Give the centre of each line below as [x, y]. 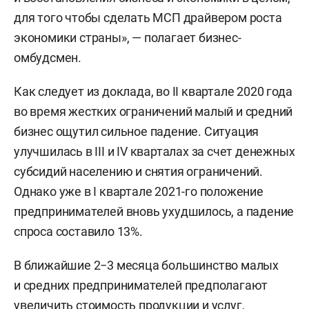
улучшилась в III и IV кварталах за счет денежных [154, 151]
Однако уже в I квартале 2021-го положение [139, 191]
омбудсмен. [48, 57]
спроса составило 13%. [78, 231]
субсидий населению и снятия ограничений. [138, 171]
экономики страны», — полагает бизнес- [128, 37]
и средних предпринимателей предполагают [141, 285]
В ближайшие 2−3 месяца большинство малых [146, 265]
